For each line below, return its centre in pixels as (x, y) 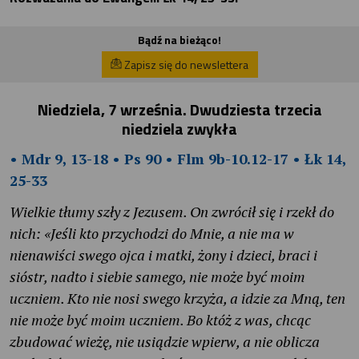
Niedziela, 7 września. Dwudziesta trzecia (179, 110)
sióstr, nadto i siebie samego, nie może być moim (157, 277)
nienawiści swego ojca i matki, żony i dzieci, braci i (163, 255)
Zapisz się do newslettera (185, 64)
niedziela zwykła (179, 129)
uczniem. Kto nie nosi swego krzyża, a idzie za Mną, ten (177, 298)
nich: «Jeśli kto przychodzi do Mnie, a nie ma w (152, 234)
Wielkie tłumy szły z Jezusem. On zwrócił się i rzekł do (172, 212)
